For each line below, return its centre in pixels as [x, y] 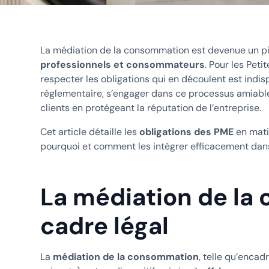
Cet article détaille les [89, 131]
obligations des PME [186, 131]
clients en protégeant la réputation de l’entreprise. [150, 107]
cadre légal [104, 225]
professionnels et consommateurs [122, 64]
